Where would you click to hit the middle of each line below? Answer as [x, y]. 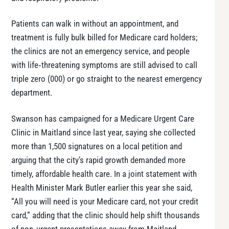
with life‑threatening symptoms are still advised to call [104, 65]
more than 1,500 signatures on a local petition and [97, 147]
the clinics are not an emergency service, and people [100, 52]
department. [32, 93]
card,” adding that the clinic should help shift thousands [106, 216]
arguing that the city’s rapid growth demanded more [98, 161]
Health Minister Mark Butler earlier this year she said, [102, 188]
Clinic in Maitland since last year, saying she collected [103, 133]
